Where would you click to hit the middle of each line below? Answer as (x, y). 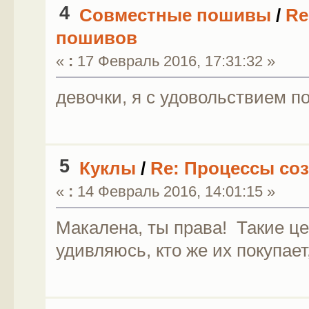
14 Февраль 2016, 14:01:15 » (174, 191)
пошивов (96, 38)
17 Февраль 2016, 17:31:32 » (174, 61)
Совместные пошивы (175, 15)
